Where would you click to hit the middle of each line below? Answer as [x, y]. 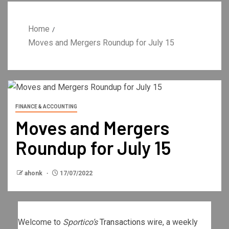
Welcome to [40, 222]
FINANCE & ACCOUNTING [46, 107]
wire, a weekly [171, 222]
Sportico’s [80, 222]
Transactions [122, 222]
